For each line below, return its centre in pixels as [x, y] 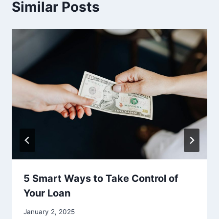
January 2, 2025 [49, 212]
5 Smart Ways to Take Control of [101, 178]
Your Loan [47, 193]
